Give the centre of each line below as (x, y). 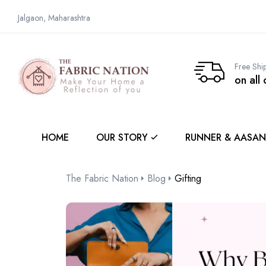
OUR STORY (122, 137)
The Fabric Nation (102, 178)
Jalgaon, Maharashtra (54, 18)
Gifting (188, 178)
